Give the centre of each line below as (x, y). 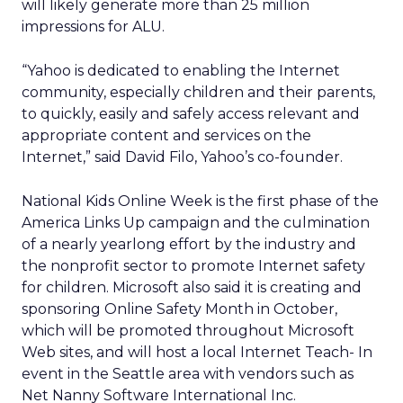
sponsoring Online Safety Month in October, (179, 309)
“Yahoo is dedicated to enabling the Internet (181, 71)
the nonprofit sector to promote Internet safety (193, 266)
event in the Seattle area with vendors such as (188, 374)
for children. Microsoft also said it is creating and (192, 287)
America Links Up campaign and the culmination (196, 223)
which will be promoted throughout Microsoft (188, 331)
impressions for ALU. (93, 27)
